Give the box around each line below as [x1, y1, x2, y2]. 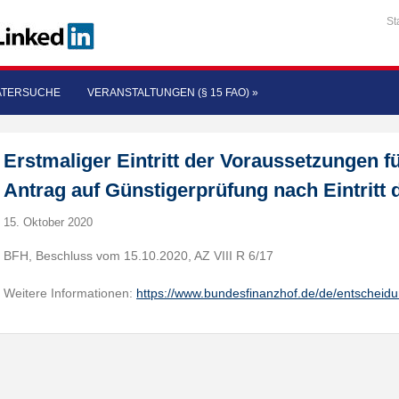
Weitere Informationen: [4, 286, 137, 300]
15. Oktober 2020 [4, 216, 94, 229]
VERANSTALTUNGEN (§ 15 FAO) [87, 86, 249, 99]
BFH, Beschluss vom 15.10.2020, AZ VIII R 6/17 [4, 248, 274, 263]
